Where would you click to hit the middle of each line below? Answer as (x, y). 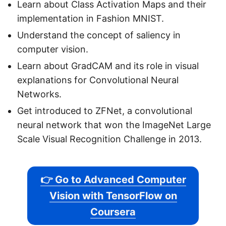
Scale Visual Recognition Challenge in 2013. (109, 139)
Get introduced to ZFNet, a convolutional (105, 111)
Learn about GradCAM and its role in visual (108, 66)
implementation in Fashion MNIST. (91, 19)
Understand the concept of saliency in (99, 35)
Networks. (39, 94)
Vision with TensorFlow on (113, 196)
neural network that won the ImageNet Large (114, 125)
